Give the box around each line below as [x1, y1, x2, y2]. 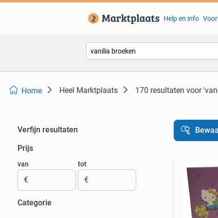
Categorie [18, 198, 52, 207]
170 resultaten [135, 86, 184, 95]
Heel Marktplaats [59, 86, 118, 95]
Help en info [163, 15, 199, 22]
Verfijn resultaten [18, 125, 78, 134]
